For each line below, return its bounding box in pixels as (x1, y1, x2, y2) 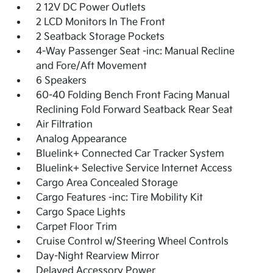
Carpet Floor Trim (36, 221, 118, 233)
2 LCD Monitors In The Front (36, 16, 166, 29)
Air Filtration (36, 119, 93, 131)
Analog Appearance (36, 133, 127, 146)
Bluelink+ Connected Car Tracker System (36, 148, 225, 160)
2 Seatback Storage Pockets (36, 31, 165, 43)
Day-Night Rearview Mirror (36, 250, 160, 263)
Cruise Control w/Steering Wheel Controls (36, 236, 229, 248)
